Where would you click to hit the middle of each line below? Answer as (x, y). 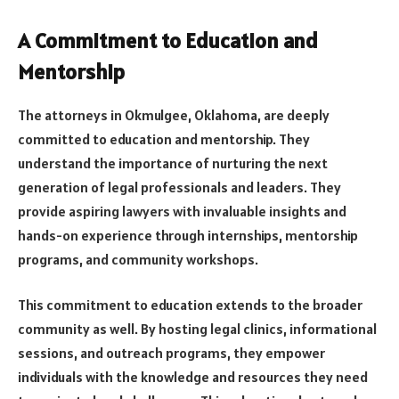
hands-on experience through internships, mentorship (188, 235)
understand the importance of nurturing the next (173, 163)
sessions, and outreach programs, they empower (171, 353)
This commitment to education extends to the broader (190, 305)
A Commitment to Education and (168, 40)
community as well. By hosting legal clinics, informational (197, 329)
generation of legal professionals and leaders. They (179, 187)
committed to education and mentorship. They (164, 138)
